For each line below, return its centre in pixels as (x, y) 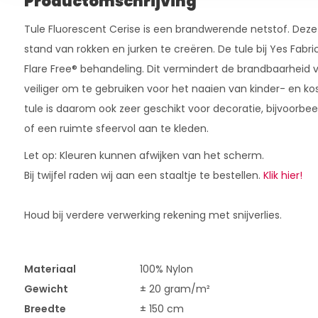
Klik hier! (283, 175)
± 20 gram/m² (175, 289)
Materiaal (50, 269)
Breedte (45, 309)
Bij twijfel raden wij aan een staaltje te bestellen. (143, 175)
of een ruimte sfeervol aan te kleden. (117, 128)
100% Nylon (166, 269)
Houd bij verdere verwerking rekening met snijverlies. (153, 215)
